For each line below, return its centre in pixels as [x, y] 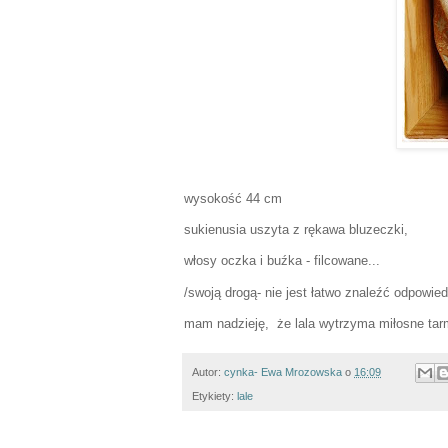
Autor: [208, 371]
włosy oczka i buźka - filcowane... [282, 261]
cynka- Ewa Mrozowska [283, 371]
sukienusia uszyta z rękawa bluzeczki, [296, 230]
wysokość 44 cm [233, 198]
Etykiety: [214, 396]
